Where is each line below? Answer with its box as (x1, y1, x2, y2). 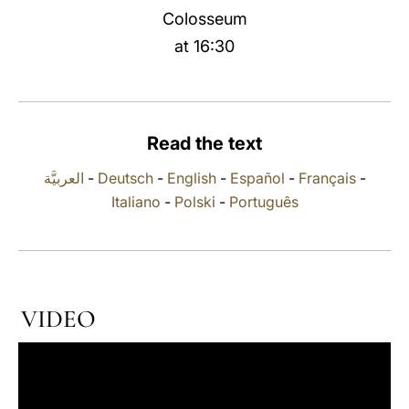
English (166, 169, 216, 187)
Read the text (147, 132, 262, 154)
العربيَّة (43, 169, 84, 187)
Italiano (110, 193, 161, 211)
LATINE (289, 22, 337, 39)
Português (228, 193, 299, 211)
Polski (173, 193, 215, 211)
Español (229, 169, 285, 187)
